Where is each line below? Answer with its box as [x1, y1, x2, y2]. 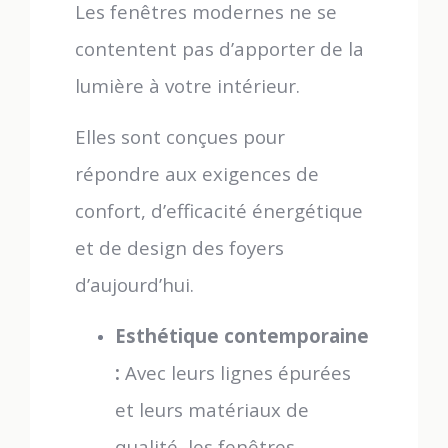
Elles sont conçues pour [75, 124, 285, 149]
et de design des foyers [75, 235, 284, 260]
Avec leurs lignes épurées [120, 360, 351, 385]
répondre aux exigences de [75, 161, 319, 186]
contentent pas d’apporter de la [75, 36, 364, 61]
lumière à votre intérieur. [75, 73, 300, 98]
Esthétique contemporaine [115, 323, 369, 348]
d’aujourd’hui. [75, 272, 194, 297]
